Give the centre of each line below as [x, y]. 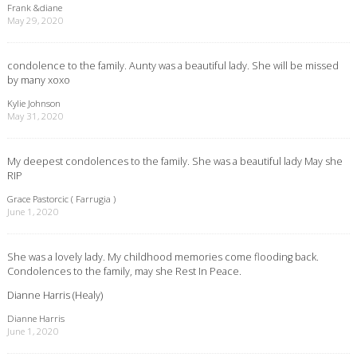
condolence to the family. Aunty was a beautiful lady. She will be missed [173, 66]
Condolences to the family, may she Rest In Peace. [124, 271]
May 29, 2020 [35, 21]
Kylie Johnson [33, 104]
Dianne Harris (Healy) [55, 295]
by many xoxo [38, 80]
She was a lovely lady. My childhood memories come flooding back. [163, 256]
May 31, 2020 [35, 116]
